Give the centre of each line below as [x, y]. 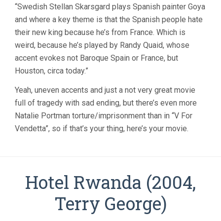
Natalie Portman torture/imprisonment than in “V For [104, 116]
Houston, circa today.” [52, 71]
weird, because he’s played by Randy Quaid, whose [102, 45]
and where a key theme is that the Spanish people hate [109, 20]
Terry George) [110, 203]
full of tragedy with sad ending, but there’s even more [106, 103]
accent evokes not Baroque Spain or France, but [96, 58]
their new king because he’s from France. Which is [100, 33]
